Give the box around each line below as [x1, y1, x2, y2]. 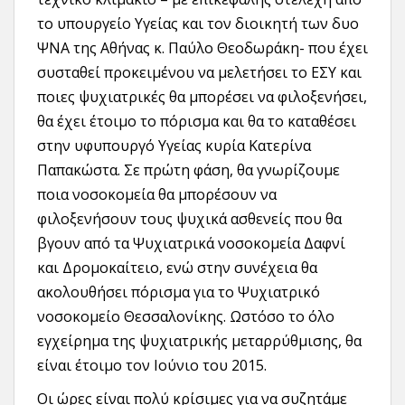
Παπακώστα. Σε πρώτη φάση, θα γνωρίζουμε [37, 159, 340, 180]
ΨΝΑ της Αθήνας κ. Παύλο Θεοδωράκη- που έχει [37, 37, 368, 58]
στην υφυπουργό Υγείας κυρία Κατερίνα [37, 135, 311, 155]
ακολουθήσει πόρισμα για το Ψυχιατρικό [37, 281, 320, 302]
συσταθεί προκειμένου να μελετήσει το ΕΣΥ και [37, 61, 362, 82]
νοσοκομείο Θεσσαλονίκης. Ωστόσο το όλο [37, 306, 334, 326]
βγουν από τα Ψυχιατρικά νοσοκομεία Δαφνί [37, 232, 345, 253]
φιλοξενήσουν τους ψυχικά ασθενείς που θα [37, 208, 342, 229]
